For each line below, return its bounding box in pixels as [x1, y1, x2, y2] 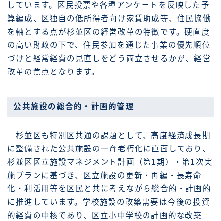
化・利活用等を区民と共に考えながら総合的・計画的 [7, 184, 211, 193]
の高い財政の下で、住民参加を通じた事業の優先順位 [7, 41, 211, 50]
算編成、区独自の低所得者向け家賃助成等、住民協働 [7, 14, 211, 23]
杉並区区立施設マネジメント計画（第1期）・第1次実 [7, 158, 213, 167]
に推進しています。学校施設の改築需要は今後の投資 [7, 198, 210, 207]
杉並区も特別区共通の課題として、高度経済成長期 [7, 131, 211, 140]
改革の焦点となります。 [7, 68, 100, 76]
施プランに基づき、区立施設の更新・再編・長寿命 [7, 171, 202, 180]
